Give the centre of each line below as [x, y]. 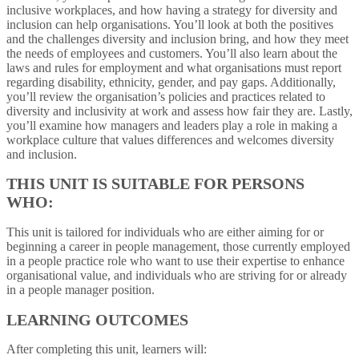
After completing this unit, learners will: [107, 349]
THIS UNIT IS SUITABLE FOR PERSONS [155, 184]
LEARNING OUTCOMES [97, 319]
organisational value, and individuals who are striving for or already [177, 276]
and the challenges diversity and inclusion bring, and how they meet [177, 38]
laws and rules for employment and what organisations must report [174, 67]
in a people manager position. [81, 290]
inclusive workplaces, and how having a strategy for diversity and [172, 10]
